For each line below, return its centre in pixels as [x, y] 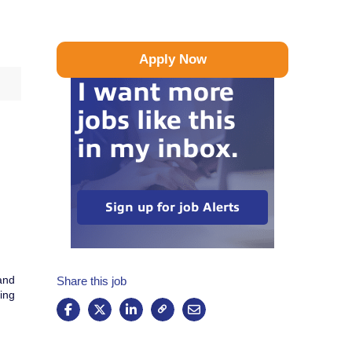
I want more [155, 92]
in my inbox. [157, 149]
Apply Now [172, 60]
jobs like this [156, 121]
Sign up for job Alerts [173, 208]
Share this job [91, 281]
